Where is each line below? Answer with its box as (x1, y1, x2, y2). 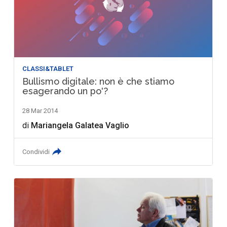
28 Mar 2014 (22, 106, 58, 115)
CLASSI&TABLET (22, 64, 74, 72)
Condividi (22, 147, 50, 156)
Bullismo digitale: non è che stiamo (22, 75, 175, 87)
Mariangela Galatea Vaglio (31, 120, 130, 130)
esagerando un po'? (22, 85, 108, 96)
